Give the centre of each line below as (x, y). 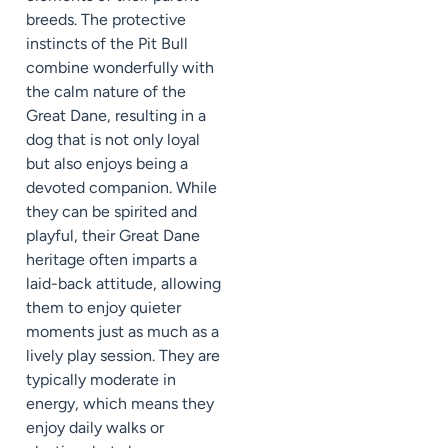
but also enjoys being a (107, 163)
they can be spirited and (111, 211)
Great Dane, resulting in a (116, 115)
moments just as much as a (122, 331)
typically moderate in (101, 379)
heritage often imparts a (111, 259)
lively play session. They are (123, 355)
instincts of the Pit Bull (107, 43)
